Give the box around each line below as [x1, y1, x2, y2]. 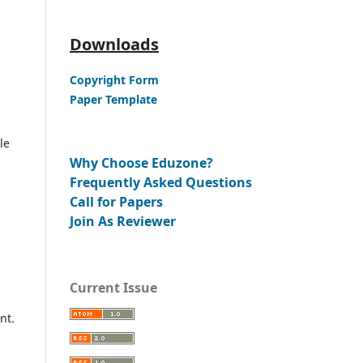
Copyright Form [70, 71, 159, 88]
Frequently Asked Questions [70, 173, 252, 191]
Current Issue [70, 278, 157, 297]
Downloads [70, 32, 159, 55]
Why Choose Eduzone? [70, 153, 213, 172]
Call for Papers [70, 192, 163, 211]
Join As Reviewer [70, 211, 176, 230]
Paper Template [70, 91, 157, 107]
